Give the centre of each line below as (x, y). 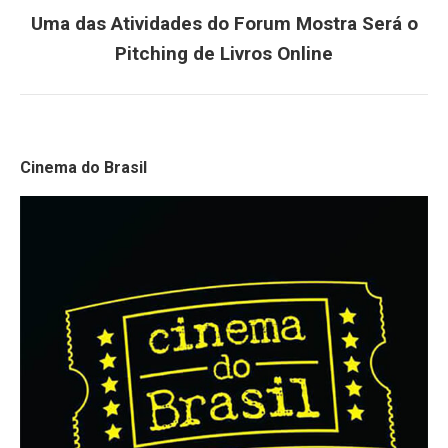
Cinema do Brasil (83, 168)
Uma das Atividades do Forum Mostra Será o (224, 24)
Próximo (252, 37)
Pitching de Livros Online (224, 54)
